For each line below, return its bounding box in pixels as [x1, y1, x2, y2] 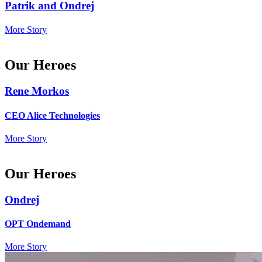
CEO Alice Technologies [5, 110, 100, 120]
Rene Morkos [5, 85, 69, 98]
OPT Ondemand [5, 218, 71, 229]
